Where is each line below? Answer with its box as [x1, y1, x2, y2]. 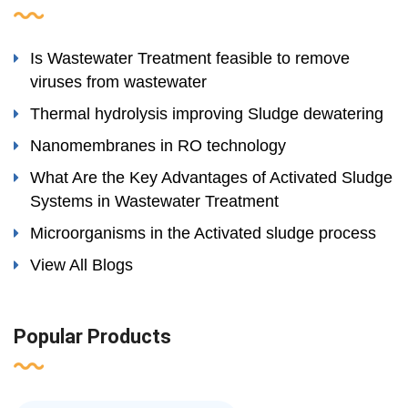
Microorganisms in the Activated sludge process [30, 224, 376, 243]
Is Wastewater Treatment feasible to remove [30, 49, 350, 68]
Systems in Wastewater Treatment [30, 192, 279, 211]
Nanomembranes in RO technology [30, 137, 286, 156]
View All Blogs [30, 256, 133, 275]
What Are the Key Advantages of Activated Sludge [30, 168, 393, 188]
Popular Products [14, 325, 171, 349]
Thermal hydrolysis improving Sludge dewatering [30, 105, 383, 124]
